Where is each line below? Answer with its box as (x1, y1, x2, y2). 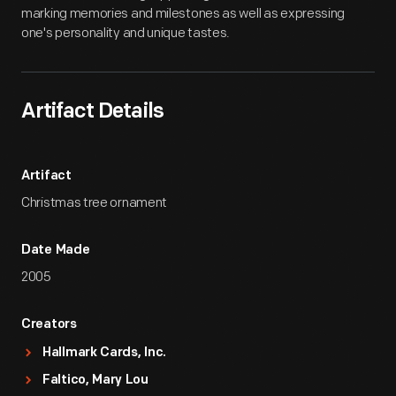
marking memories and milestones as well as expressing (21, 5, 346, 22)
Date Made (21, 244, 90, 257)
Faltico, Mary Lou (42, 374, 148, 387)
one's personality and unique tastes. (21, 25, 231, 42)
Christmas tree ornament (21, 194, 168, 211)
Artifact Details (21, 102, 164, 123)
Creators (21, 318, 77, 331)
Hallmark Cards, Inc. (42, 346, 166, 360)
